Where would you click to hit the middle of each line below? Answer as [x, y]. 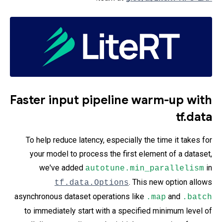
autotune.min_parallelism [145, 168]
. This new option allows [170, 182]
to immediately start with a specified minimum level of [118, 211]
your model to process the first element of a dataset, [121, 154]
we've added [62, 168]
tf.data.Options [92, 183]
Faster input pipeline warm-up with [111, 100]
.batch [197, 197]
